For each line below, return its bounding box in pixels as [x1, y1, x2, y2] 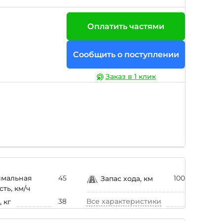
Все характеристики [86, 196, 161, 206]
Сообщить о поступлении [73, 49, 179, 59]
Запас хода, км [101, 174, 153, 184]
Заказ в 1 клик [105, 72, 156, 81]
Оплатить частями [87, 21, 164, 31]
